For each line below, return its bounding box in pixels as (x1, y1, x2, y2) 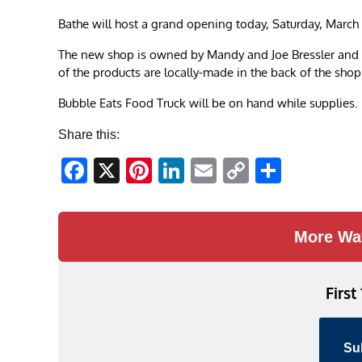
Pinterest (152, 156, 255, 186)
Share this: (58, 128, 120, 142)
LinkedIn (184, 156, 283, 186)
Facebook (87, 156, 202, 186)
